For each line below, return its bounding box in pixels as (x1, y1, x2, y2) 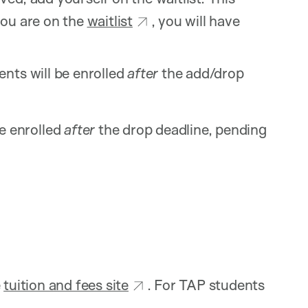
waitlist (87, 11, 133, 30)
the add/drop (158, 63, 244, 82)
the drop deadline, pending (95, 120, 267, 138)
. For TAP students (146, 275, 265, 294)
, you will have (151, 11, 240, 30)
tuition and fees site (3, 275, 129, 294)
